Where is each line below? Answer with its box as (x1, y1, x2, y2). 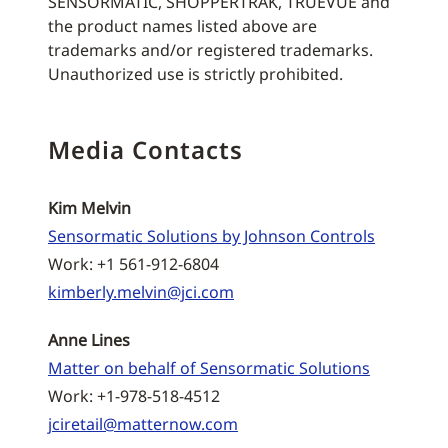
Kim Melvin (48, 197, 131, 219)
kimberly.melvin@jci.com (48, 281, 234, 303)
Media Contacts (48, 133, 243, 166)
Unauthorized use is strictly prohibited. (48, 63, 343, 85)
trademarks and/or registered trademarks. (48, 39, 373, 61)
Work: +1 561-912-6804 (48, 253, 219, 275)
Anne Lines (48, 329, 130, 351)
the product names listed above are (48, 15, 317, 37)
